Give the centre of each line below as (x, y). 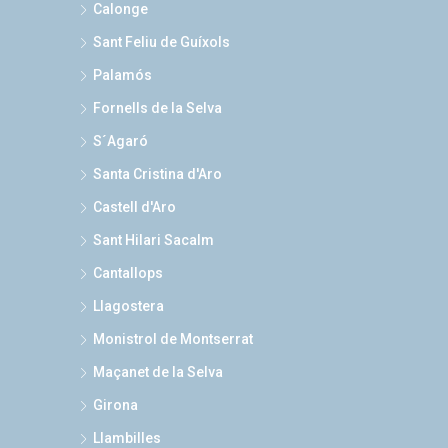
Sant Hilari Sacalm (153, 240)
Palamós (122, 75)
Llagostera (128, 306)
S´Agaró (120, 141)
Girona (115, 405)
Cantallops (128, 273)
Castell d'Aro (134, 207)
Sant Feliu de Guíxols (161, 42)
